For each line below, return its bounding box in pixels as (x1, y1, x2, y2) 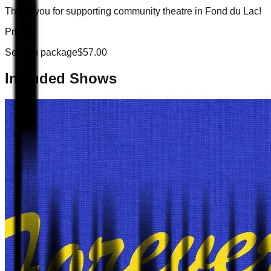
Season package (5, 47, 77, 57)
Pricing (5, 26, 35, 37)
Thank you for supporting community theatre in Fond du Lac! (5, 5, 261, 16)
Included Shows (5, 70, 117, 87)
